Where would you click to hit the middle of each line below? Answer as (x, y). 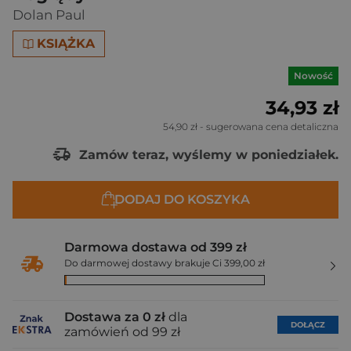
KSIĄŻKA (66, 43)
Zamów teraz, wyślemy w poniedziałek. (207, 154)
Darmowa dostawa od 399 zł (156, 247)
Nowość (313, 76)
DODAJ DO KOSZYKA (182, 199)
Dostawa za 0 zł (115, 317)
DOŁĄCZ (308, 324)
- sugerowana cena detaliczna (268, 127)
